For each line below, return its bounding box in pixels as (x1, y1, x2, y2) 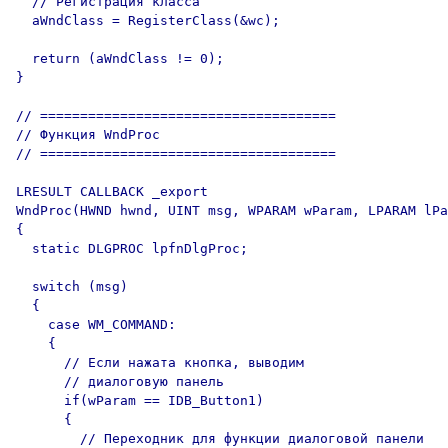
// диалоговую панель (16, 374, 224, 389)
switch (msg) (16, 279, 128, 294)
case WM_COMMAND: (16, 317, 176, 332)
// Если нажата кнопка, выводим (16, 355, 304, 370)
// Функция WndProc (16, 127, 160, 142)
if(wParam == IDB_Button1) (16, 393, 264, 408)
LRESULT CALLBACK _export (16, 184, 208, 199)
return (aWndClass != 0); (16, 51, 224, 66)
